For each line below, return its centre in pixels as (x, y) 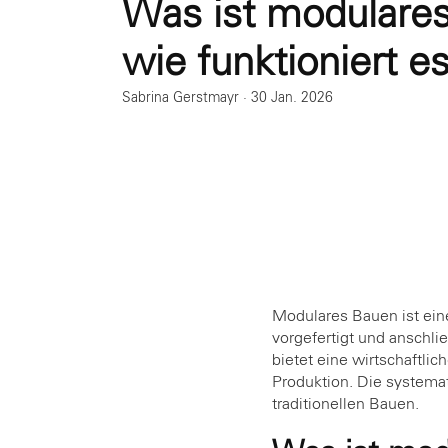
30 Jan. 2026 (292, 97)
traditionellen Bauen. (345, 403)
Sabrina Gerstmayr (180, 97)
